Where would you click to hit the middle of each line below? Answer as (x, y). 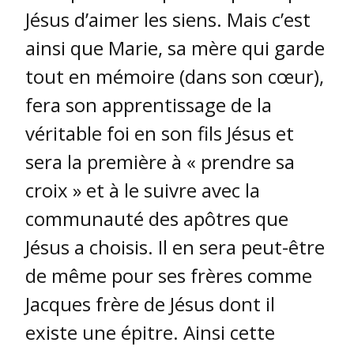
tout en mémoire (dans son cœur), (175, 77)
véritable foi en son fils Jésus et (160, 134)
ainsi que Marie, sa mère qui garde (175, 48)
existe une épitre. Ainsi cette (150, 333)
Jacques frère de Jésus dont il (150, 304)
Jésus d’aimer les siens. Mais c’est (168, 20)
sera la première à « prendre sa (160, 162)
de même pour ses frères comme (169, 276)
